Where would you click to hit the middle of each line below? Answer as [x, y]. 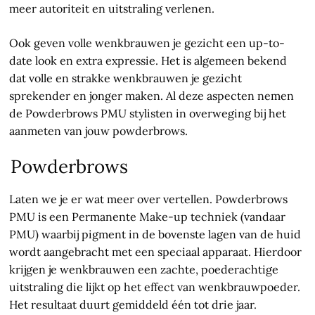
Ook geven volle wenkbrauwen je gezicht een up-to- [147, 43]
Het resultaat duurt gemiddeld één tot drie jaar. [133, 305]
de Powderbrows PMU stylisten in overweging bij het [148, 114]
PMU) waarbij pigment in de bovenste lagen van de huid [155, 234]
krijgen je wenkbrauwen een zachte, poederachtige [144, 270]
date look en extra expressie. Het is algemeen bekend [148, 61]
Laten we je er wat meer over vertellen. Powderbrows [149, 199]
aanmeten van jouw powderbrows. [99, 131]
